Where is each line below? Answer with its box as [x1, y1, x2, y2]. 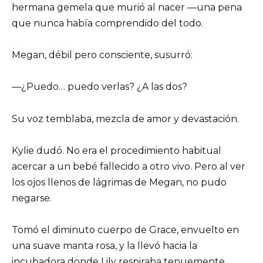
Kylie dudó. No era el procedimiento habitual [12, 144, 221, 156]
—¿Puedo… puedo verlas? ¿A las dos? [12, 81, 187, 93]
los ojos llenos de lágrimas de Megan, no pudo [12, 176, 227, 188]
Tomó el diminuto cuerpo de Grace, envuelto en [12, 224, 239, 236]
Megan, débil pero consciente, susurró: [12, 49, 193, 61]
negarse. [12, 192, 52, 204]
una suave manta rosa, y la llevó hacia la [12, 240, 197, 252]
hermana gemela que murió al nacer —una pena [12, 2, 242, 14]
